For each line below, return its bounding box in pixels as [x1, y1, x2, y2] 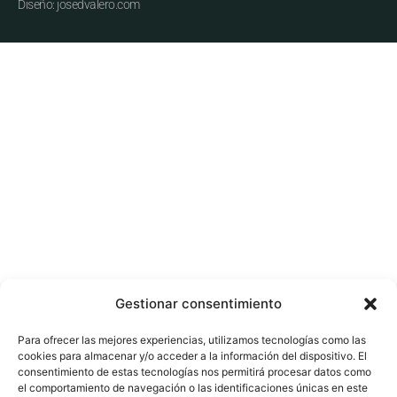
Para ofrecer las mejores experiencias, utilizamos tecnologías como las [18, 333, 366, 346]
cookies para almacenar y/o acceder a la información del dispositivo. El [18, 349, 367, 362]
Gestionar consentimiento [115, 295, 282, 312]
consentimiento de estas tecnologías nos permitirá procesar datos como [18, 365, 371, 378]
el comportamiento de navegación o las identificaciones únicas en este [18, 381, 368, 394]
